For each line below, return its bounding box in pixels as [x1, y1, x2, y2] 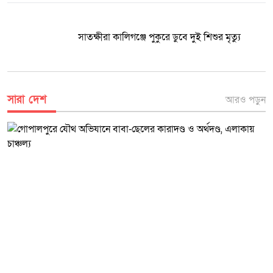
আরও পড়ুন [225, 93, 266, 107]
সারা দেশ [7, 92, 46, 107]
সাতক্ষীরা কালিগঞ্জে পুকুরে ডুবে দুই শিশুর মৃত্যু [78, 30, 241, 44]
